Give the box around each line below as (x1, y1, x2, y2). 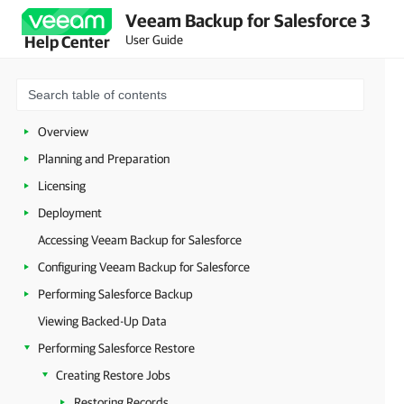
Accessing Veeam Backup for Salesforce (38, 233, 242, 247)
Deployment (38, 206, 102, 220)
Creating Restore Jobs (56, 368, 170, 382)
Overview (38, 124, 88, 139)
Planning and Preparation (38, 151, 170, 166)
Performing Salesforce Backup (38, 287, 193, 301)
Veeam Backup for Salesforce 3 (125, 9, 371, 31)
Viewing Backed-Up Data (38, 314, 167, 328)
